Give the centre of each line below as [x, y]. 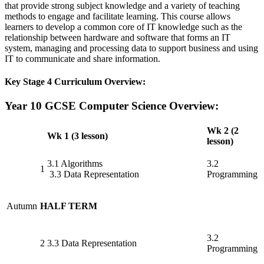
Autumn [22, 206]
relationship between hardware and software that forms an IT [118, 37]
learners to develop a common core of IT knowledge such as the [123, 27]
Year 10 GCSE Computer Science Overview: [112, 106]
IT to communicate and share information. [82, 58]
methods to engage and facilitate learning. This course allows [118, 16]
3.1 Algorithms [75, 163]
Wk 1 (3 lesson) [77, 136]
